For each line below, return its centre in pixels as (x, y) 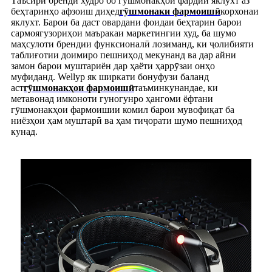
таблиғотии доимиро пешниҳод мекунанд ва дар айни (124, 55)
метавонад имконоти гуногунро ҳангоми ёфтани (112, 98)
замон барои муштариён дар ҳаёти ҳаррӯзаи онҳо (113, 66)
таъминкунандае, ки (176, 87)
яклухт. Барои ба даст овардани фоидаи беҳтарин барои (126, 22)
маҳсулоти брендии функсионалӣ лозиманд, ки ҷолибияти (132, 44)
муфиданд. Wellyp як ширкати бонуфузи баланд (110, 76)
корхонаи (240, 11)
